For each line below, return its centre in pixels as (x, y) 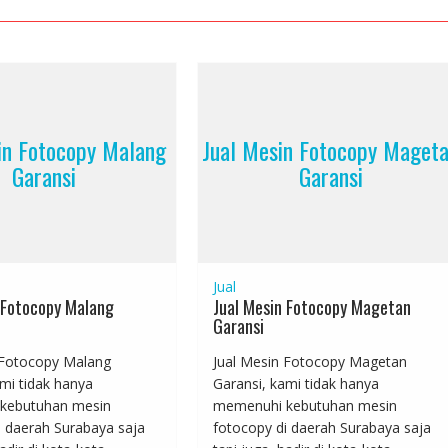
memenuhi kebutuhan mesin (305, 406)
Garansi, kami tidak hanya (296, 384)
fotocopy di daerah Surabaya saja (322, 428)
